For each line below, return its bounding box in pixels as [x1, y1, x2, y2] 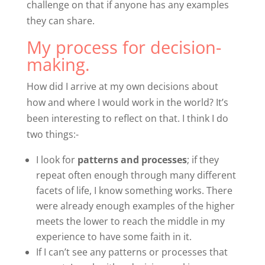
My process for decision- [26, 35, 221, 59]
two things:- [26, 127, 79, 141]
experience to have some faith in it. [35, 230, 192, 243]
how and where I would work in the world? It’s [26, 95, 228, 109]
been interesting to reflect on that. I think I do [26, 111, 228, 125]
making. [26, 52, 90, 76]
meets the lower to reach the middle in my [35, 214, 225, 228]
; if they [186, 153, 219, 166]
